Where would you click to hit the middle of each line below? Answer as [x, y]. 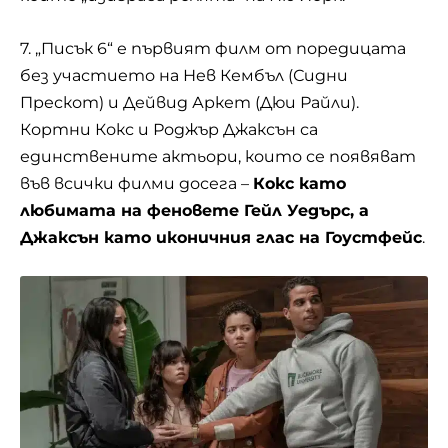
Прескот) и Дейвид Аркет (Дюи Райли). [189, 102]
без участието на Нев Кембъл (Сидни [184, 75]
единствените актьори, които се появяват [218, 156]
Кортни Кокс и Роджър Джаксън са [169, 129]
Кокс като [299, 183]
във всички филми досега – [136, 183]
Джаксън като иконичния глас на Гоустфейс [221, 237]
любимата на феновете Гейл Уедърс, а [194, 210]
